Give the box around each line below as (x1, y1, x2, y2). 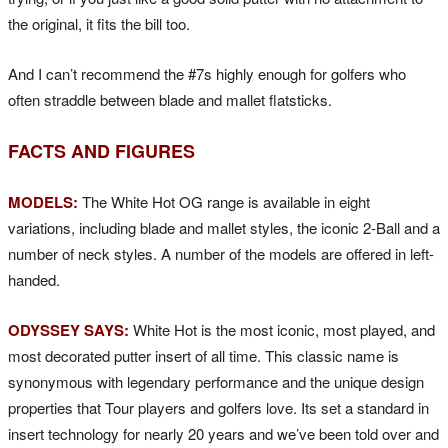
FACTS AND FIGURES (8, 137, 195, 164)
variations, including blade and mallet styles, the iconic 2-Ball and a (8, 216, 440, 238)
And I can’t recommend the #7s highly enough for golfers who (8, 62, 406, 84)
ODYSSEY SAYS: (8, 318, 129, 341)
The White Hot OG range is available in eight (82, 190, 370, 212)
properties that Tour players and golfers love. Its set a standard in (8, 396, 429, 418)
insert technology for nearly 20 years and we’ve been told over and (8, 422, 439, 444)
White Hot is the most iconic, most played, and (133, 318, 435, 340)
